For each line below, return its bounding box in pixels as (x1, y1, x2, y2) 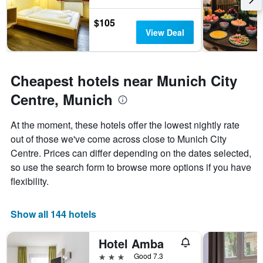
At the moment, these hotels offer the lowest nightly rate (11, 118, 240, 132)
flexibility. (11, 174, 49, 188)
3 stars (98, 250, 125, 262)
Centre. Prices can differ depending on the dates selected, (11, 146, 251, 160)
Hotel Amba (99, 235, 164, 252)
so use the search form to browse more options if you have (11, 160, 251, 174)
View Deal (145, 26, 184, 39)
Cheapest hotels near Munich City (11, 70, 237, 91)
